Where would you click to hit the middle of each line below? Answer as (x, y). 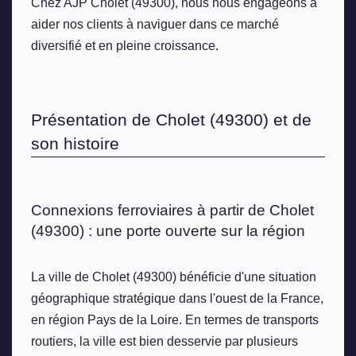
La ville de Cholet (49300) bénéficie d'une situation (174, 277)
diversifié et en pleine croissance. (125, 45)
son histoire (75, 143)
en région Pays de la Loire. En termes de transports (175, 320)
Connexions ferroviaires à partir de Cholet (172, 210)
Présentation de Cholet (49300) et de (171, 120)
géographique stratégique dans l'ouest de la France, (177, 299)
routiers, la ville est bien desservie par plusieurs (164, 342)
